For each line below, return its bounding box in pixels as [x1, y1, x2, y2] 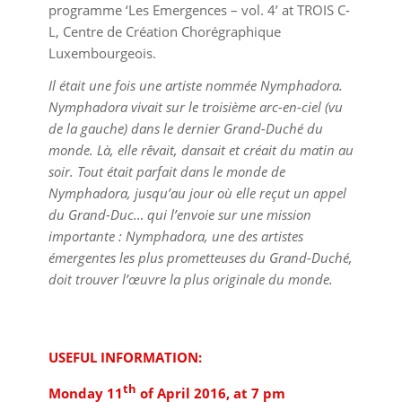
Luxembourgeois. [48, 43, 156, 62]
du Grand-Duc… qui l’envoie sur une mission [48, 205, 311, 224]
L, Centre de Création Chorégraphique [48, 22, 281, 40]
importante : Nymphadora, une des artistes [48, 227, 303, 246]
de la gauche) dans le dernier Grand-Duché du [48, 119, 323, 138]
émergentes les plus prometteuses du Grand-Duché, [48, 249, 353, 267]
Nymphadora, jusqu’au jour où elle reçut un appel [48, 184, 346, 203]
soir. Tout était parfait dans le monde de [48, 162, 285, 181]
